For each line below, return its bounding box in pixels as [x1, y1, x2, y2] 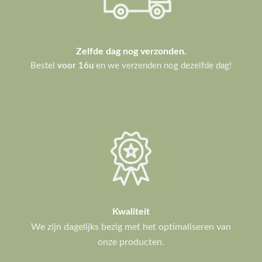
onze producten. [98, 237, 164, 247]
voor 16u [57, 61, 94, 70]
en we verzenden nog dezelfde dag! [94, 61, 232, 70]
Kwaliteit [112, 207, 150, 217]
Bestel [30, 61, 57, 70]
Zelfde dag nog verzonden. [75, 47, 187, 57]
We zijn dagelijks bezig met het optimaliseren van [31, 222, 231, 232]
